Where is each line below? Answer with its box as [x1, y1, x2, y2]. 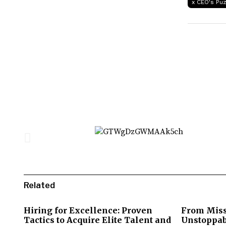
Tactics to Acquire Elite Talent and [24, 214, 171, 225]
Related [24, 180, 55, 190]
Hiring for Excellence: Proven [24, 205, 152, 215]
